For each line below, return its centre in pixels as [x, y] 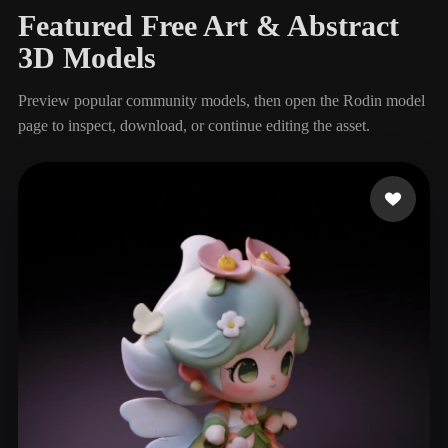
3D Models [87, 57]
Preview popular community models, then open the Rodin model [221, 100]
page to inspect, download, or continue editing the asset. [194, 125]
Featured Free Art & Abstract [208, 25]
